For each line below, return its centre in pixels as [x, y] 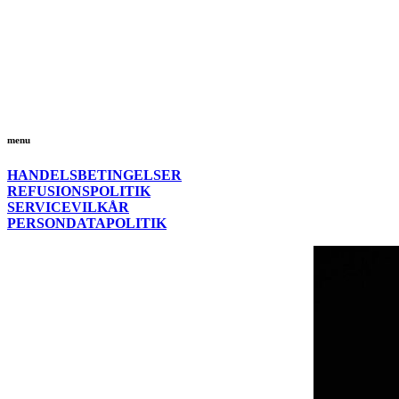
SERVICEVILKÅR [68, 207]
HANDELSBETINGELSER [94, 175]
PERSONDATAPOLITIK [87, 223]
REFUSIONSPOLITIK [79, 191]
